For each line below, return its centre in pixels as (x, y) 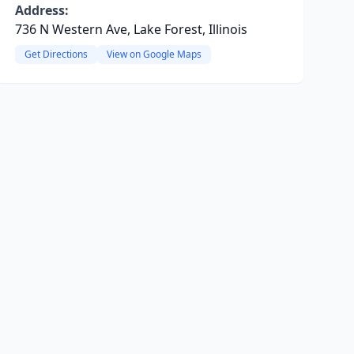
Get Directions (56, 54)
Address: (41, 10)
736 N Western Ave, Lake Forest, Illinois (131, 29)
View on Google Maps (154, 54)
